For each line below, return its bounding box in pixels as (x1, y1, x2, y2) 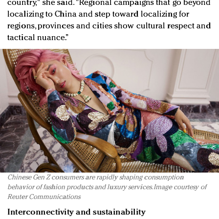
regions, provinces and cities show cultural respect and (7, 22, 211, 31)
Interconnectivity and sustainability (7, 208, 145, 217)
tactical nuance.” (7, 34, 69, 43)
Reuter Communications (7, 193, 81, 200)
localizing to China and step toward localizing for (7, 10, 190, 19)
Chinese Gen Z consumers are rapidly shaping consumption (7, 174, 184, 181)
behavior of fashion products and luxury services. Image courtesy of (7, 183, 206, 191)
